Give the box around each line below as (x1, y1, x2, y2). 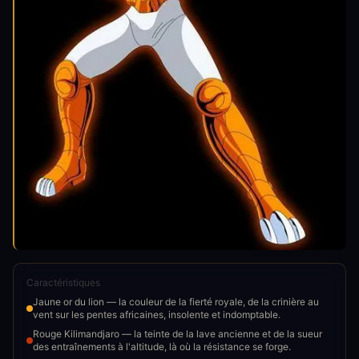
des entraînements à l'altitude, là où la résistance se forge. (33, 340, 291, 353)
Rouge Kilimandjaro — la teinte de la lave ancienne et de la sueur (33, 327, 322, 340)
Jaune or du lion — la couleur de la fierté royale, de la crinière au (33, 295, 319, 308)
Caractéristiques (26, 276, 100, 288)
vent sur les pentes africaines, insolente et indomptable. (33, 308, 280, 321)
